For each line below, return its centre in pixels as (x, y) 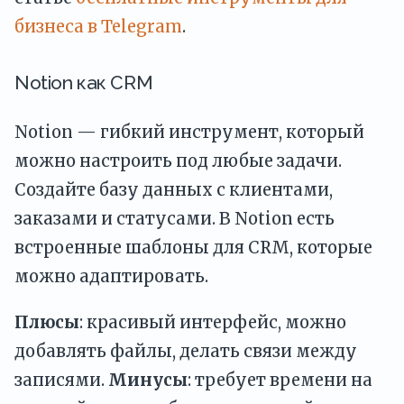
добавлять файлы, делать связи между (186, 351)
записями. (61, 380)
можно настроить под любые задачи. (178, 161)
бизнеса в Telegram (98, 26)
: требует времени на (280, 380)
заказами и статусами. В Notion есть (174, 219)
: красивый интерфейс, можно (213, 322)
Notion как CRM (84, 82)
